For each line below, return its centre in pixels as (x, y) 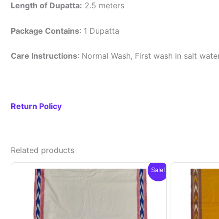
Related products (43, 150)
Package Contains (45, 31)
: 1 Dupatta (99, 31)
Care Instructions (44, 56)
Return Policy (36, 106)
